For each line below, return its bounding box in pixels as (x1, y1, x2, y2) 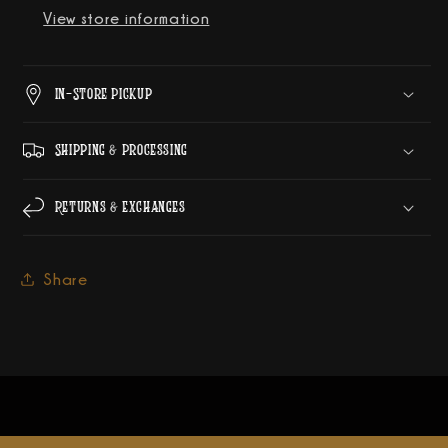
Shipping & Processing (54, 137, 188, 164)
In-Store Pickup (54, 80, 153, 107)
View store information (43, 10, 210, 27)
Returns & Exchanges (54, 194, 186, 221)
